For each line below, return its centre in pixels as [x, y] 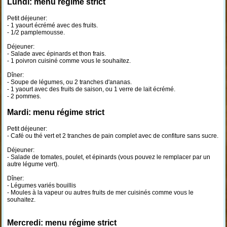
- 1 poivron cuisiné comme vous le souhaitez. [69, 61]
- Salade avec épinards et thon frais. [56, 54]
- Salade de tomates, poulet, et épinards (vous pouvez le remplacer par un [108, 157]
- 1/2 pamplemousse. [36, 32]
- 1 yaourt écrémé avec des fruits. [52, 25]
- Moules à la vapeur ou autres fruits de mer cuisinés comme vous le [100, 193]
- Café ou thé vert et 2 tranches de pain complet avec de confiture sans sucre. [112, 136]
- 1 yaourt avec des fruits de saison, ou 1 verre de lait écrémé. [91, 89]
